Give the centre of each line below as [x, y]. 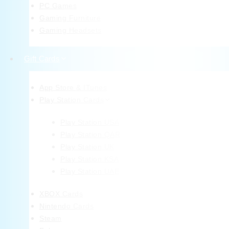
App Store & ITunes [73, 88]
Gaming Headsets [71, 30]
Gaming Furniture [70, 18]
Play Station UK [87, 147]
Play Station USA [90, 122]
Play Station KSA [89, 159]
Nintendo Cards [66, 206]
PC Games [58, 6]
